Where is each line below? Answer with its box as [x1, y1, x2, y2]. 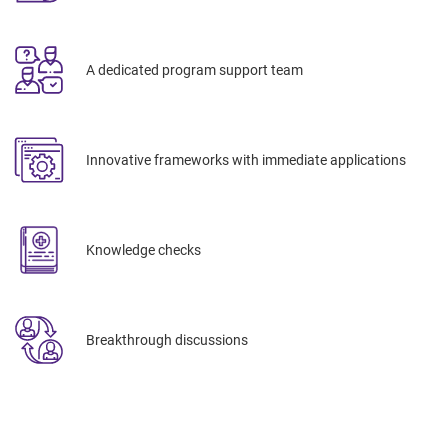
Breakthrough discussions [86, 331, 248, 348]
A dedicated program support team [86, 61, 303, 78]
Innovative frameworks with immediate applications [86, 151, 406, 168]
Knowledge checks [86, 241, 201, 258]
